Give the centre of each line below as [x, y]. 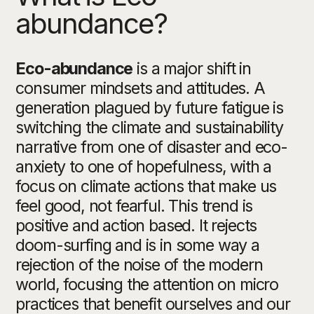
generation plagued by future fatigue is [149, 108]
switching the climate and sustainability [149, 127]
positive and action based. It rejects [136, 225]
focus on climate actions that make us [146, 186]
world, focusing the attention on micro [147, 284]
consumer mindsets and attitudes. [135, 88]
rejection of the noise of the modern [139, 265]
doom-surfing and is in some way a [137, 245]
